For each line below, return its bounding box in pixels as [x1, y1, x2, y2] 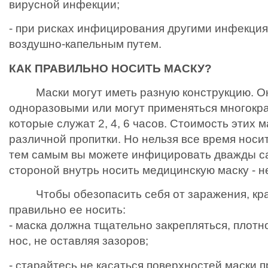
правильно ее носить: [9, 203, 126, 217]
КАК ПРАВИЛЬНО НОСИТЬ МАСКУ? [9, 62, 212, 75]
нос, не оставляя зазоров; [9, 234, 148, 248]
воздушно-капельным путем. [9, 38, 162, 51]
